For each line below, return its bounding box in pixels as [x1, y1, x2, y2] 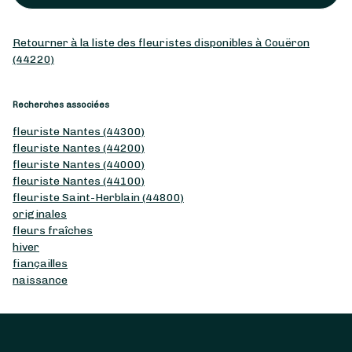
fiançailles [13, 256, 68, 270]
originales [13, 207, 67, 221]
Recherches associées [13, 99, 109, 110]
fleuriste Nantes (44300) [13, 124, 145, 138]
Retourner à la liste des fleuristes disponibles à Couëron [13, 35, 310, 49]
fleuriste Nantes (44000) [13, 157, 145, 171]
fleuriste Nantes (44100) [13, 174, 145, 188]
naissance [13, 273, 68, 287]
